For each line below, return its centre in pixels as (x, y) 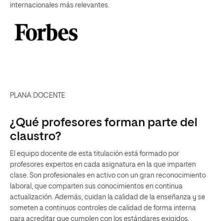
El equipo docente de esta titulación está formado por (94, 154)
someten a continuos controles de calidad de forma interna (103, 208)
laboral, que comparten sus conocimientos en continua (96, 186)
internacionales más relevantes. (60, 5)
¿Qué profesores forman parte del (104, 123)
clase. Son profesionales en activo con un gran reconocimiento (108, 175)
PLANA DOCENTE (38, 95)
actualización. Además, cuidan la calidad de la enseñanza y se (108, 197)
